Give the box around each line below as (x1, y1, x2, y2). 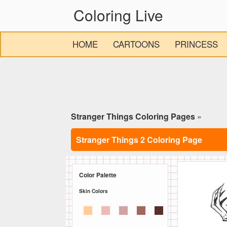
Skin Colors (79, 187, 108, 195)
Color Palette (79, 170, 117, 180)
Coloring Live (73, 4, 163, 26)
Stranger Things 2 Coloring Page (76, 133, 202, 145)
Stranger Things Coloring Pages (71, 110, 195, 122)
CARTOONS (113, 37, 160, 50)
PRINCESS (175, 37, 218, 50)
